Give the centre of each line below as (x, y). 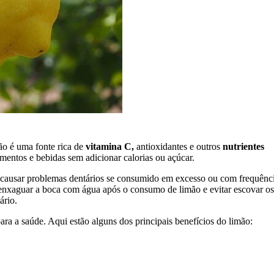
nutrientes (243, 146)
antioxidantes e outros (178, 146)
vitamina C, (110, 146)
